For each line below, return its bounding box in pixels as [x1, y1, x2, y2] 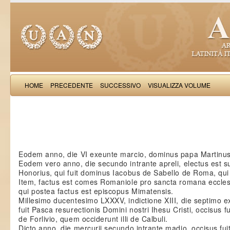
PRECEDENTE [50, 81, 93, 89]
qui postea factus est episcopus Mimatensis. [18, 186, 174, 196]
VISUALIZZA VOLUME [148, 81, 210, 89]
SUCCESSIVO [100, 81, 141, 89]
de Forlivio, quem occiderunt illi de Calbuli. [18, 214, 168, 224]
